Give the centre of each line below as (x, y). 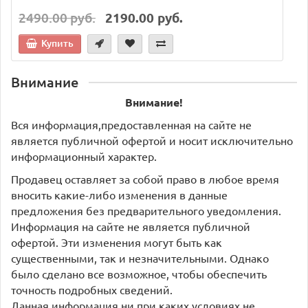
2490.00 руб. (57, 17)
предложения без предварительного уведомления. (146, 210)
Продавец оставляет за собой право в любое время (145, 178)
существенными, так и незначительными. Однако (140, 257)
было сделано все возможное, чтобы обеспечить (139, 273)
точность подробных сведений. (92, 289)
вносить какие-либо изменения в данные (119, 194)
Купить (57, 43)
